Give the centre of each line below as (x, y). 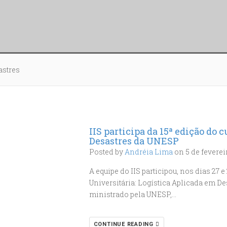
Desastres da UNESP (134, 141)
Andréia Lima (148, 152)
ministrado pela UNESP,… (133, 194)
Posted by (107, 152)
